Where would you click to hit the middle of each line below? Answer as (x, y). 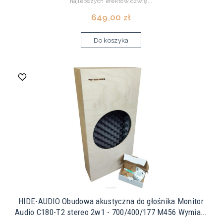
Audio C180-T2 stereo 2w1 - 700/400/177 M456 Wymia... (111, 212)
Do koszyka (111, 41)
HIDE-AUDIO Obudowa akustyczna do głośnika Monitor (111, 201)
